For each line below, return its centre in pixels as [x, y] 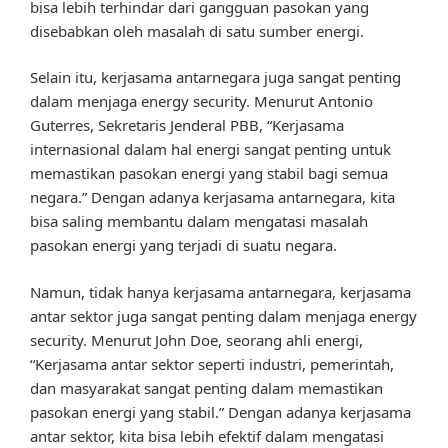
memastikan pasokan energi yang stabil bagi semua [209, 173]
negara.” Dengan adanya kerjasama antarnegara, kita [212, 197]
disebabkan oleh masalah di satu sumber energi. [197, 30]
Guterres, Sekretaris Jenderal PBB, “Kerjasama [187, 125]
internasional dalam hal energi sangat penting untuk [210, 149]
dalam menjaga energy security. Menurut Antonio [201, 101]
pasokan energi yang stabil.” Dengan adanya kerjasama [220, 411]
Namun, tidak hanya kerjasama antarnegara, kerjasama [220, 291]
